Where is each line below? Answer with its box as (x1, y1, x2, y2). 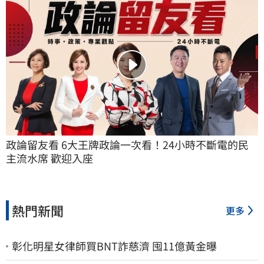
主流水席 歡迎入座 (6, 150, 93, 166)
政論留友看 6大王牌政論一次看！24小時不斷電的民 (6, 137, 249, 153)
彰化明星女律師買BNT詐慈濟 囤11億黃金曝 (12, 238, 217, 254)
